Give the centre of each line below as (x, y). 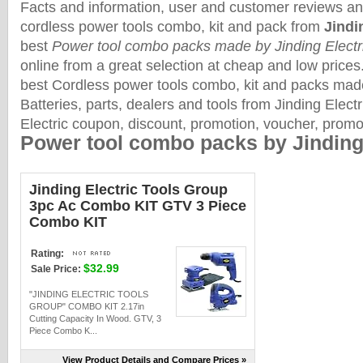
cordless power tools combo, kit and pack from (172, 27)
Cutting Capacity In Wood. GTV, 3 (95, 318)
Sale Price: (56, 269)
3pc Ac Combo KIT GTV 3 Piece (138, 206)
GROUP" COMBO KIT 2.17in (87, 306)
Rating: (47, 254)
